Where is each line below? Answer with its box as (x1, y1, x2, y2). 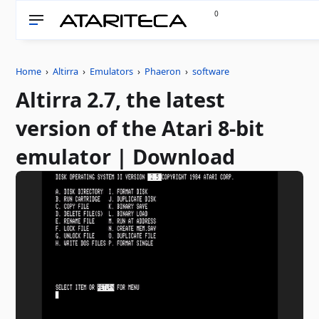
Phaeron (145, 65, 182, 78)
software (192, 65, 230, 78)
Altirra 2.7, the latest (16, 85, 226, 113)
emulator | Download (16, 142, 236, 170)
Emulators (90, 65, 134, 78)
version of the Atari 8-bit (16, 114, 265, 142)
